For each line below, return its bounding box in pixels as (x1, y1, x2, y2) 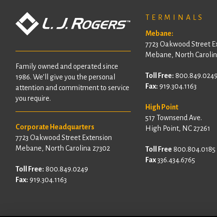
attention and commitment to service (15, 83, 129, 92)
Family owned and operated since (15, 62, 118, 70)
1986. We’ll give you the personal (15, 73, 115, 81)
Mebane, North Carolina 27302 (15, 144, 110, 152)
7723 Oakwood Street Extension (15, 133, 112, 141)
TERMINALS (145, 13, 205, 21)
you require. (15, 94, 51, 102)
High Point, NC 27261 (145, 124, 210, 133)
